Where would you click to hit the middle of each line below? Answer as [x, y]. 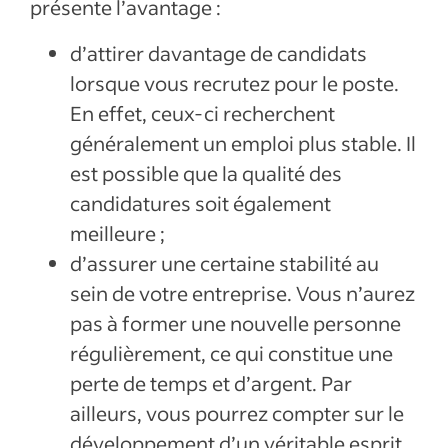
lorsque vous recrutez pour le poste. [234, 83]
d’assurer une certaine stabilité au [224, 263]
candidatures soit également [200, 203]
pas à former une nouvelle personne [235, 323]
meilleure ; [117, 233]
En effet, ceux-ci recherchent [202, 113]
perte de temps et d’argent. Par [211, 383]
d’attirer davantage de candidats [218, 53]
